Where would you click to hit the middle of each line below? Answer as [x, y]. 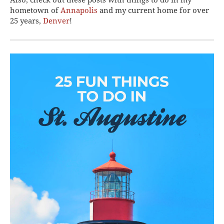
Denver [56, 21]
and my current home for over [153, 10]
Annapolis [79, 10]
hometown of [35, 10]
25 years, [26, 21]
